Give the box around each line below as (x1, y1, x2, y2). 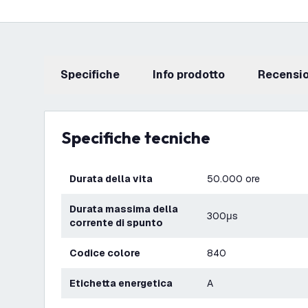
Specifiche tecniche (71, 127, 210, 148)
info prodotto (156, 67, 225, 82)
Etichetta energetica (76, 277, 173, 289)
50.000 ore (207, 173, 260, 185)
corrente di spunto (69, 217, 163, 229)
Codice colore (77, 247, 140, 259)
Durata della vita (76, 173, 153, 185)
